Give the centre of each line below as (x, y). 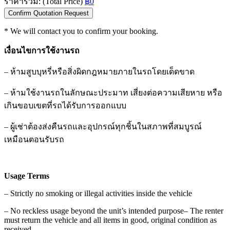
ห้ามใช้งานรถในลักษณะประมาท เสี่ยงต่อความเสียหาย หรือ (116, 93)
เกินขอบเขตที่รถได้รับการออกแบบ (65, 106)
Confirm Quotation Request (49, 13)
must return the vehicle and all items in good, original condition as (110, 220)
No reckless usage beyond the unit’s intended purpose (97, 211)
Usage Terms (27, 176)
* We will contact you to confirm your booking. (81, 31)
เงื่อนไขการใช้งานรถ (43, 51)
